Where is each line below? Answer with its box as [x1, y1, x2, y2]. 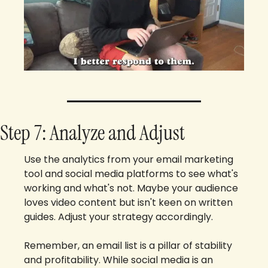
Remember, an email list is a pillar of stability [24, 239, 232, 253]
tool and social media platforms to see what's [24, 167, 238, 181]
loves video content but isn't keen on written [24, 196, 233, 210]
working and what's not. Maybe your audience [24, 181, 238, 196]
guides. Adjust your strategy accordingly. [24, 210, 213, 224]
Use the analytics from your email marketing [24, 153, 233, 167]
